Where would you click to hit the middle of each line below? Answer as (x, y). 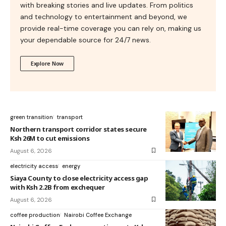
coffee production (35, 215)
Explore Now (47, 63)
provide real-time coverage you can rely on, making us (111, 28)
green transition (32, 117)
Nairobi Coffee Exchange (98, 215)
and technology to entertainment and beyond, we (104, 16)
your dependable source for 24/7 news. (86, 40)
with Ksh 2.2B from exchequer (58, 187)
